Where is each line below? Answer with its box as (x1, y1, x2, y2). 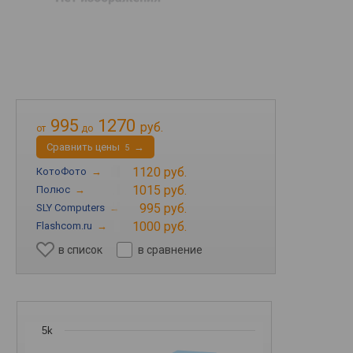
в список (58, 243, 103, 256)
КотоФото (36, 165, 87, 177)
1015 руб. (132, 183, 187, 198)
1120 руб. (132, 165, 187, 180)
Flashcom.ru (36, 220, 92, 232)
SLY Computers (36, 202, 105, 214)
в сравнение (138, 243, 203, 256)
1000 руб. (132, 219, 187, 234)
